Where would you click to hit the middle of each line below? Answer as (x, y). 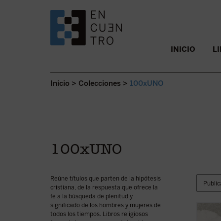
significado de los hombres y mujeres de (106, 205)
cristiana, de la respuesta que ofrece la (104, 187)
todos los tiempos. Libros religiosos (99, 214)
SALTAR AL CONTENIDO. (92, 46)
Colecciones (100, 83)
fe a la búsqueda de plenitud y (92, 196)
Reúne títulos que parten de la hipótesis (106, 179)
